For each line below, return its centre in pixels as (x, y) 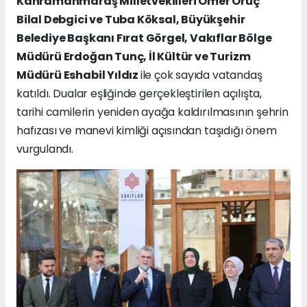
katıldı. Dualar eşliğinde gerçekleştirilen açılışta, (139, 93)
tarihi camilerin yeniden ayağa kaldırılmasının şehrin (152, 112)
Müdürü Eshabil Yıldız (78, 75)
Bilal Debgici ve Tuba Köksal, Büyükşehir (131, 19)
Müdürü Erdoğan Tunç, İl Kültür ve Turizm (134, 56)
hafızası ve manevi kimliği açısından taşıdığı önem (147, 130)
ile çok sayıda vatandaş (201, 75)
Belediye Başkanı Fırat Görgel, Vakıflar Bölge (144, 38)
